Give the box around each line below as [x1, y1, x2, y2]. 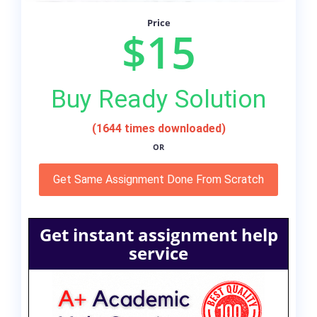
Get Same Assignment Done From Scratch [53, 173, 264, 187]
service [129, 241, 188, 265]
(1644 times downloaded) [91, 122, 226, 136]
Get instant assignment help [39, 223, 278, 247]
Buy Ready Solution [51, 84, 266, 115]
